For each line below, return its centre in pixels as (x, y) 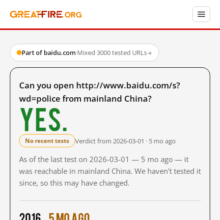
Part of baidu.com (49, 53)
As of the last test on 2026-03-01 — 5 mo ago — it (104, 159)
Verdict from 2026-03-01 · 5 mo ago (125, 141)
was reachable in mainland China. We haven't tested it (110, 171)
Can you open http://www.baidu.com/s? (100, 85)
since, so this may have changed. (74, 183)
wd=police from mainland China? (85, 98)
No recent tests (47, 141)
